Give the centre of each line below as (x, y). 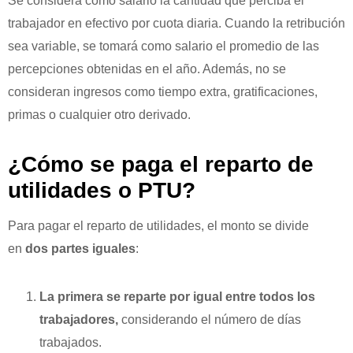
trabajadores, (79, 320)
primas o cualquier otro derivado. (99, 115)
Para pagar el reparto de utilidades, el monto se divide (158, 226)
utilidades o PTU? (105, 191)
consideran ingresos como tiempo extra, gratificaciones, (163, 92)
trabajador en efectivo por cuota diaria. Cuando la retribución (176, 24)
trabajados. (71, 343)
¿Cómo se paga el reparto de (161, 165)
